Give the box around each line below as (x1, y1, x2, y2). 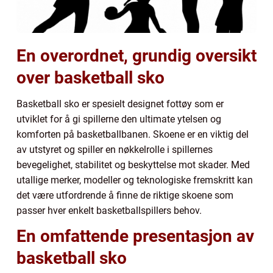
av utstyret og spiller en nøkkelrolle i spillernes (16, 143, 213, 155)
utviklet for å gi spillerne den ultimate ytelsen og (16, 113, 221, 125)
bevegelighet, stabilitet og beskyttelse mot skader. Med (16, 158, 250, 171)
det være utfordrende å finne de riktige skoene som (16, 189, 233, 201)
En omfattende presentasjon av (16, 225, 254, 246)
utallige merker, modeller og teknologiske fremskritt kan (16, 174, 253, 186)
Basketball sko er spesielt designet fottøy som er (16, 97, 224, 110)
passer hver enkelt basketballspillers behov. (16, 204, 202, 216)
